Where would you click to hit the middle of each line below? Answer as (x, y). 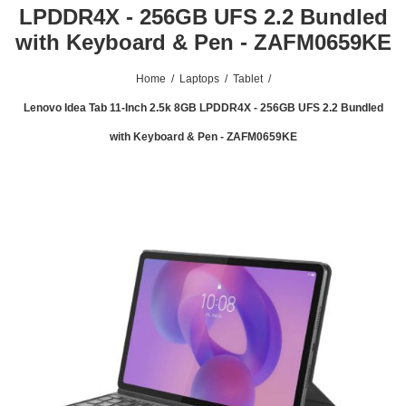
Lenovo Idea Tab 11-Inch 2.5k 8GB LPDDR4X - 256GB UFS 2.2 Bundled (203, 108)
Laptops (199, 79)
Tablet (247, 79)
